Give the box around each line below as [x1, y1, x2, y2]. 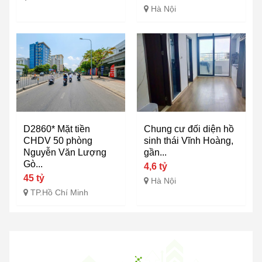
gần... [144, 147, 167, 158]
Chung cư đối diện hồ [144, 124, 234, 135]
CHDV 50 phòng [23, 136, 92, 146]
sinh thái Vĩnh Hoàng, [144, 136, 233, 146]
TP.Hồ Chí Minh [30, 188, 88, 198]
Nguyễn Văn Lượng [23, 147, 106, 158]
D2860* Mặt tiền [23, 124, 90, 135]
